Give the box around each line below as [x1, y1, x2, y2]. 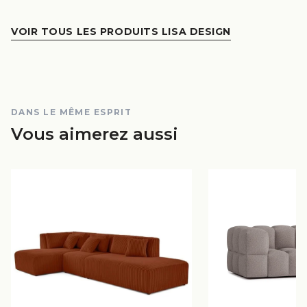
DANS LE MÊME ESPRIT [11, 107, 132, 117]
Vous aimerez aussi [11, 124, 178, 144]
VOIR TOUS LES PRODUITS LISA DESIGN [11, 25, 232, 38]
